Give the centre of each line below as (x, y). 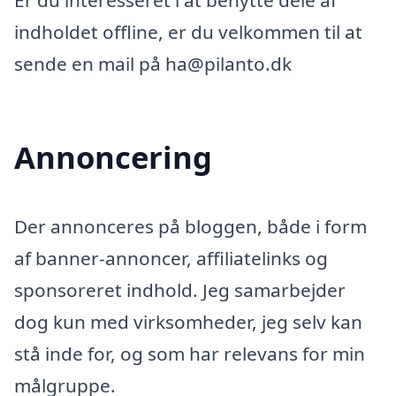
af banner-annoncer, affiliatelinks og (171, 259)
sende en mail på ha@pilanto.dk (153, 64)
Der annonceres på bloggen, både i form (190, 227)
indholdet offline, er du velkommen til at (188, 32)
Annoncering (113, 157)
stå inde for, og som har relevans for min (190, 354)
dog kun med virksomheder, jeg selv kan (188, 322)
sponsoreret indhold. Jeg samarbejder (180, 290)
